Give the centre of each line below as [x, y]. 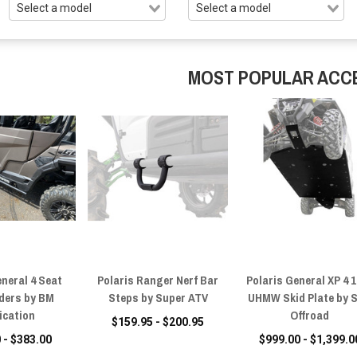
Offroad [310, 315]
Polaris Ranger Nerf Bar [158, 280]
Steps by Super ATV [158, 297]
